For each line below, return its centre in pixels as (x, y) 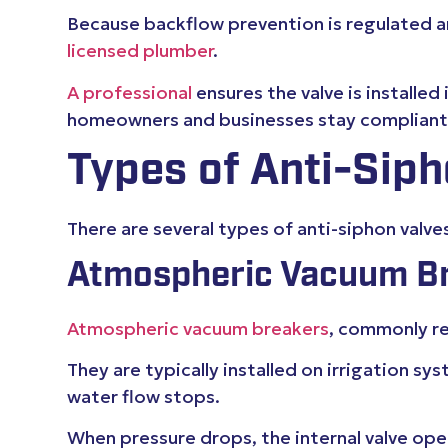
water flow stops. (146, 396)
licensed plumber (140, 51)
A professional (130, 92)
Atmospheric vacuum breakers (198, 328)
